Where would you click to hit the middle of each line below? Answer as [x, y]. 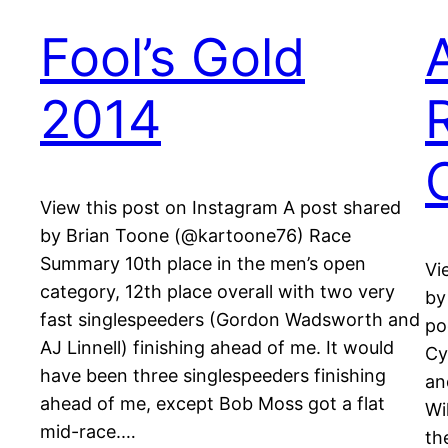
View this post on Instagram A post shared [220, 208]
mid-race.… [88, 432]
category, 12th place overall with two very [217, 292]
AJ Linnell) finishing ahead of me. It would [217, 348]
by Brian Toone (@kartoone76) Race [195, 236]
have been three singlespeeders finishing [213, 376]
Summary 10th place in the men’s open [203, 264]
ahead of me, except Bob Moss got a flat [212, 404]
